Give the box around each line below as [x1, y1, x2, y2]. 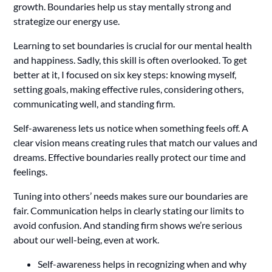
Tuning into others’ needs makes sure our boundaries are [13, 189, 248, 202]
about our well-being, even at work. [13, 233, 160, 245]
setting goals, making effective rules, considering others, [13, 83, 244, 95]
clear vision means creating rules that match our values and [13, 136, 258, 148]
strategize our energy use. [13, 15, 120, 27]
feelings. [13, 165, 48, 177]
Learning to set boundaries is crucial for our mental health [13, 39, 253, 51]
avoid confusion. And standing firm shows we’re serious [13, 219, 243, 231]
